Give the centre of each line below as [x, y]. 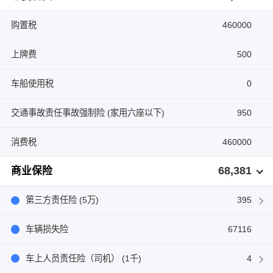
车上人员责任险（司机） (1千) [83, 258]
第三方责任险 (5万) [62, 200]
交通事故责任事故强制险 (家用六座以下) [87, 112]
